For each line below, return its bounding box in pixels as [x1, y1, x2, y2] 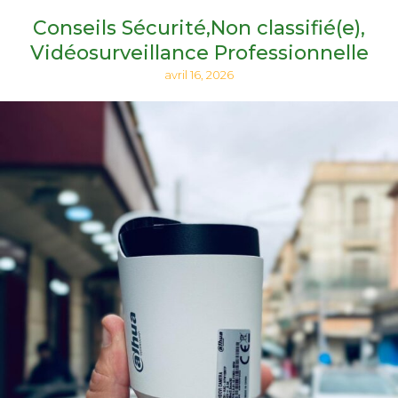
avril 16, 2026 [164, 68, 234, 83]
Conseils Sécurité [33, 16, 206, 41]
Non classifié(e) [211, 16, 361, 41]
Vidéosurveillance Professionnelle [29, 41, 369, 66]
